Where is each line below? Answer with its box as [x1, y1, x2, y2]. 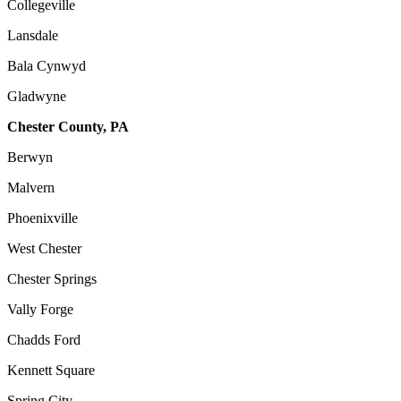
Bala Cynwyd [7, 57, 86, 73]
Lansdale [7, 27, 58, 43]
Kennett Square [7, 362, 95, 378]
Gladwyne [7, 88, 66, 104]
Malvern [7, 179, 55, 195]
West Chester [7, 240, 81, 256]
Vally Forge [7, 301, 73, 317]
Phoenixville [7, 209, 78, 226]
